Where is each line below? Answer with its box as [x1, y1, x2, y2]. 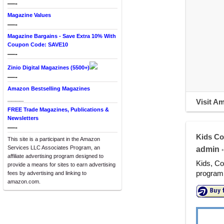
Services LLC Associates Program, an [7, 144, 100, 150]
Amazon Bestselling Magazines [7, 85, 90, 91]
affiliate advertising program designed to [7, 153, 103, 159]
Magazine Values [7, 12, 51, 18]
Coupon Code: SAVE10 [7, 41, 68, 47]
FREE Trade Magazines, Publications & [7, 106, 109, 112]
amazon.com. [7, 178, 40, 184]
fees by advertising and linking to [7, 170, 86, 176]
